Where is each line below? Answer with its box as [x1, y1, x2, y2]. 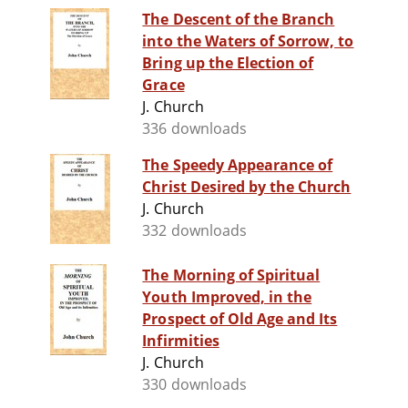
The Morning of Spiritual [142, 265, 321, 286]
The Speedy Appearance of [142, 155, 333, 176]
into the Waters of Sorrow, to [142, 31, 354, 52]
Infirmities [142, 331, 219, 352]
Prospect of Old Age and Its [142, 309, 338, 330]
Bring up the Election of [142, 53, 314, 74]
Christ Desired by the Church [142, 177, 352, 198]
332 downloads [142, 220, 247, 241]
